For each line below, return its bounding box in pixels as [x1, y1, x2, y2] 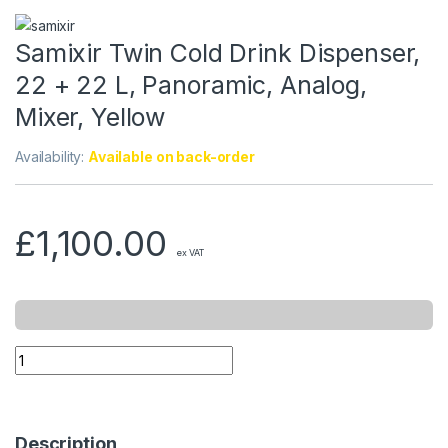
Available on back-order [88, 147, 255, 165]
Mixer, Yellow [15, 101, 166, 132]
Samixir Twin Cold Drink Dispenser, [15, 37, 421, 68]
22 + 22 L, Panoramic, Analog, [15, 69, 367, 100]
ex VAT [176, 246, 204, 258]
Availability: [15, 147, 89, 165]
